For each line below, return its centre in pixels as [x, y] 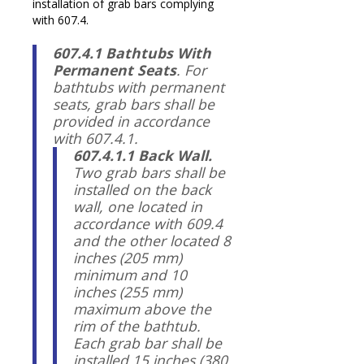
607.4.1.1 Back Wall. [143, 155]
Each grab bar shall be [147, 342]
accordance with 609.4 [148, 223]
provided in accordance [131, 121]
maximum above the [142, 308]
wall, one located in [138, 206]
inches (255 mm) [128, 291]
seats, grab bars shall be [134, 104]
